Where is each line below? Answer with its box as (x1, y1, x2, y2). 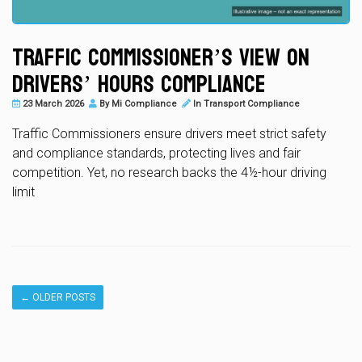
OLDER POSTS (30, 291, 95, 303)
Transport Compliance (204, 98, 300, 109)
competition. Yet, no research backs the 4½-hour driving (12, 164, 326, 180)
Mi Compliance (112, 98, 177, 109)
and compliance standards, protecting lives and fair (12, 145, 301, 161)
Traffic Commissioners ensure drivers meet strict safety (12, 125, 326, 141)
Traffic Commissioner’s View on (12, 35, 309, 80)
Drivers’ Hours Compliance (12, 61, 266, 107)
